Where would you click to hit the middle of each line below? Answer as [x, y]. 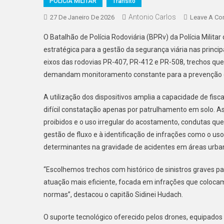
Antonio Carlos [152, 17]
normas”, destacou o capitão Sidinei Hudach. [113, 194]
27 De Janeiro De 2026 [82, 17]
